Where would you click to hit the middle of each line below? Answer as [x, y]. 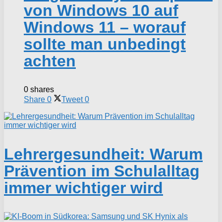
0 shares [39, 90]
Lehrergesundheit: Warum [103, 154]
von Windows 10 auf [101, 11]
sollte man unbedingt [105, 44]
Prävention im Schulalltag [102, 171]
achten [50, 61]
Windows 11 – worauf [105, 28]
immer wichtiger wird [83, 188]
